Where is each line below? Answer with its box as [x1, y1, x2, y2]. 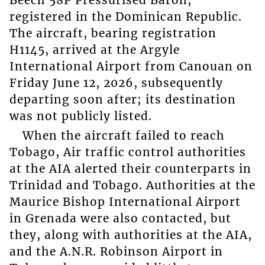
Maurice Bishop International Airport [9, 194, 241, 209]
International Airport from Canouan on [9, 59, 253, 74]
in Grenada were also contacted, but [9, 211, 231, 225]
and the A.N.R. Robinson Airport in [9, 244, 223, 258]
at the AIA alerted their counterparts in [9, 161, 251, 176]
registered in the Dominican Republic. [9, 9, 242, 24]
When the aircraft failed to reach [22, 128, 225, 143]
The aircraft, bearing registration [9, 26, 216, 41]
